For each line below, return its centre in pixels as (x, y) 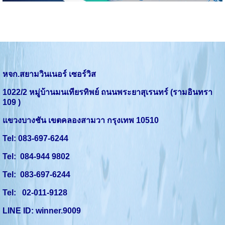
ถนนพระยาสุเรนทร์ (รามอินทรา (157, 92)
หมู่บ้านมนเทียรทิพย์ (64, 92)
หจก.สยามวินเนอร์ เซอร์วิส (49, 74)
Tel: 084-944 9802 (36, 156)
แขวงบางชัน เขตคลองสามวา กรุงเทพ (69, 120)
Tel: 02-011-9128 (35, 193)
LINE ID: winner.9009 (42, 211)
